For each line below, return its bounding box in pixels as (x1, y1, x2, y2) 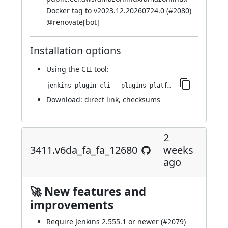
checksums (123, 95, 160, 104)
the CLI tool (68, 64, 107, 74)
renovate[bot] (53, 17, 99, 27)
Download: (46, 95, 84, 104)
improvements (30, 197, 113, 213)
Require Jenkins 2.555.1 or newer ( (46, 217, 163, 226)
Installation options (30, 44, 121, 58)
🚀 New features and (30, 184, 146, 199)
